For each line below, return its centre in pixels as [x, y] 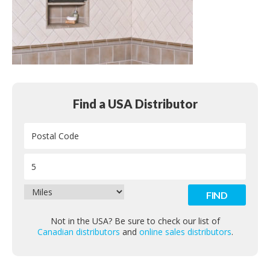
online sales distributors [185, 232]
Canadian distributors [78, 232]
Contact [241, 17]
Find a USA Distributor [135, 104]
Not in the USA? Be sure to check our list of [135, 221]
